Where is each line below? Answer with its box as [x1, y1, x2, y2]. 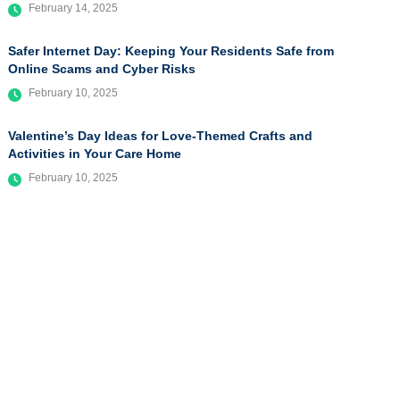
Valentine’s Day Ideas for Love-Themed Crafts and [8, 129, 313, 144]
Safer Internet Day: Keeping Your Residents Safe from [8, 44, 335, 59]
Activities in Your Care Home [8, 146, 182, 162]
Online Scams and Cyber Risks [8, 62, 196, 77]
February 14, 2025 [29, 2, 119, 15]
